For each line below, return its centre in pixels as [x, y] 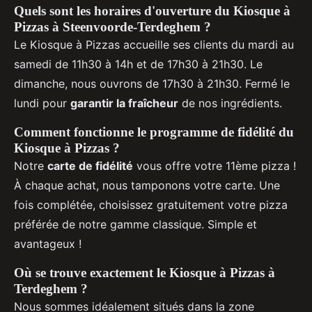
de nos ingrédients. [230, 103]
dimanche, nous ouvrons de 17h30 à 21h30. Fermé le [152, 84]
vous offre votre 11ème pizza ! [214, 166]
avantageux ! [48, 244]
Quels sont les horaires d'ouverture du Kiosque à [152, 11]
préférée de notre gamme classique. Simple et [135, 225]
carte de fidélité [90, 166]
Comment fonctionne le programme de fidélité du [154, 132]
